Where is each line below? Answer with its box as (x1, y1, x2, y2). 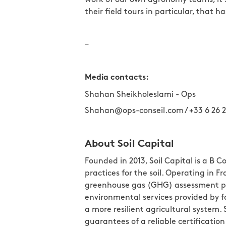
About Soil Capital (85, 139, 174, 149)
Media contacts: (85, 73, 149, 82)
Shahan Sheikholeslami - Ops (85, 90, 196, 99)
